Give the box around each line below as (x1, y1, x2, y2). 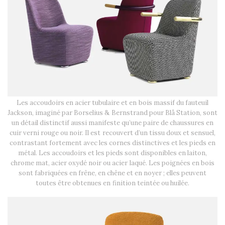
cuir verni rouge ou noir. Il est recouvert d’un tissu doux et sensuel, (10, 128, 215, 137)
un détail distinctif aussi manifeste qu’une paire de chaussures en (11, 118, 214, 127)
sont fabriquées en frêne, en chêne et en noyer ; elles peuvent (18, 168, 207, 177)
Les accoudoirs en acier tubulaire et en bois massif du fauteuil (17, 98, 208, 107)
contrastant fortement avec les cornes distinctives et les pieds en (9, 138, 216, 147)
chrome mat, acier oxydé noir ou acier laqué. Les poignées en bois (11, 158, 214, 167)
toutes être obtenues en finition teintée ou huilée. (36, 178, 189, 187)
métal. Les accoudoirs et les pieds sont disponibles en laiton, (18, 148, 207, 157)
